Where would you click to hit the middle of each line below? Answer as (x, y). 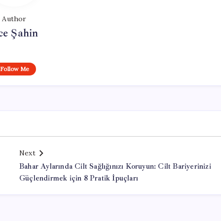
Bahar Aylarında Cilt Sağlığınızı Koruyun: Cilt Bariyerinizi (115, 166)
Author (14, 19)
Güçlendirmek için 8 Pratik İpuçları (79, 178)
